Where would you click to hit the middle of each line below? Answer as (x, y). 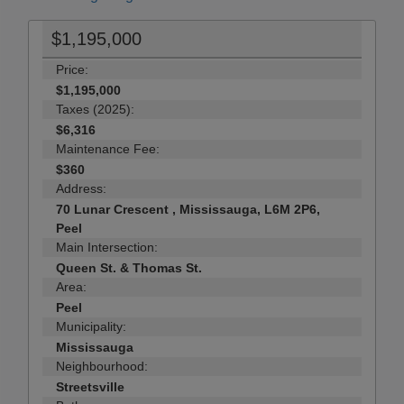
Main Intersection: (107, 248)
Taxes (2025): (95, 110)
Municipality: (91, 327)
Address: (81, 189)
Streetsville (90, 387)
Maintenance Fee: (108, 149)
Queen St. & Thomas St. (129, 268)
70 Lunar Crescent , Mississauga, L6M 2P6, (188, 210)
